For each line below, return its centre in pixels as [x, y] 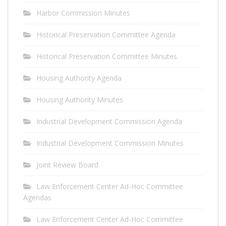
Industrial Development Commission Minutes [110, 143]
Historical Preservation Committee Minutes [107, 56]
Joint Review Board [67, 164]
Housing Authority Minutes [80, 99]
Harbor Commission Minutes [83, 13]
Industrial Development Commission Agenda [109, 121]
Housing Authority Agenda [79, 78]
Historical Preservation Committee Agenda [106, 34]
